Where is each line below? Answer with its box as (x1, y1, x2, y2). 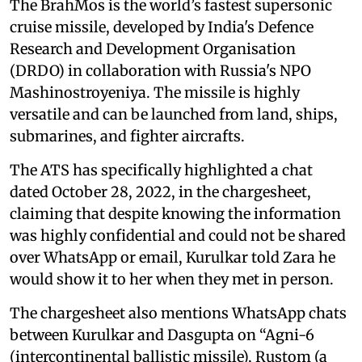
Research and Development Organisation (10, 39, 296, 58)
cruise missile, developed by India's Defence (10, 17, 314, 36)
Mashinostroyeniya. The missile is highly (10, 82, 300, 102)
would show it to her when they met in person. (10, 269, 334, 288)
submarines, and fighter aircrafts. (10, 126, 245, 145)
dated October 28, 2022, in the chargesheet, (10, 182, 311, 201)
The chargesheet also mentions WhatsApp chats (10, 303, 347, 322)
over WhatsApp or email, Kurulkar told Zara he (10, 247, 335, 267)
